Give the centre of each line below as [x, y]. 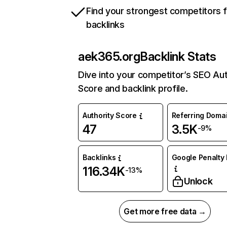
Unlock [198, 181]
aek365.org [109, 57]
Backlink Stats [178, 57]
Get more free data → [165, 212]
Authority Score [110, 116]
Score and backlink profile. [133, 89]
